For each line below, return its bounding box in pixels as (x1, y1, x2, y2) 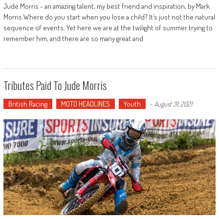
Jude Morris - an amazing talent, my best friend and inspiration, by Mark (3, 1, 210, 11)
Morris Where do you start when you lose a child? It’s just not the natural (3, 12, 215, 22)
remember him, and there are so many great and (3, 34, 143, 44)
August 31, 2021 (153, 100, 192, 109)
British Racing (8, 99, 47, 109)
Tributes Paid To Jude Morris (3, 77, 107, 93)
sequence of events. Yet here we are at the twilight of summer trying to (3, 23, 213, 33)
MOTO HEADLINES (61, 99, 110, 109)
